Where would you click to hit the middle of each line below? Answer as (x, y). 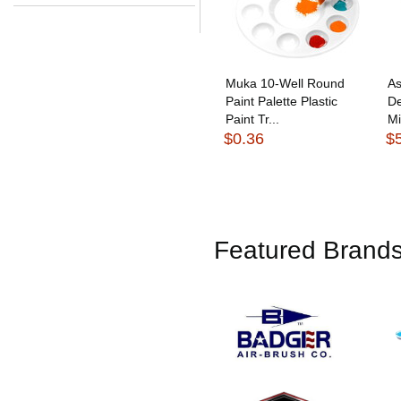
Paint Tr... (252, 119)
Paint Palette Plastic (281, 101)
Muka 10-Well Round (285, 83)
